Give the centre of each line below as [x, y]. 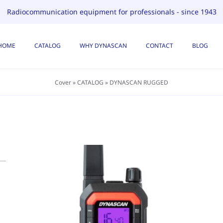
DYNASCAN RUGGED [139, 82]
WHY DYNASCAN [103, 45]
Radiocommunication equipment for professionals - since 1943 [111, 12]
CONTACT [159, 45]
